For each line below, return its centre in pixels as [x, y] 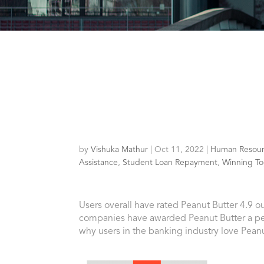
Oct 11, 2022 [179, 150]
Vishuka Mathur [120, 150]
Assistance [99, 163]
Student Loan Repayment [170, 163]
